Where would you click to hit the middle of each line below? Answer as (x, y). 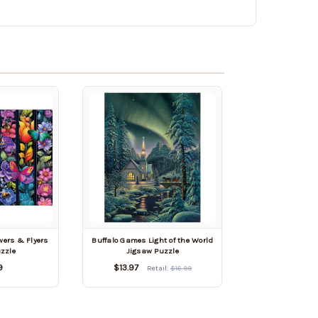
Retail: (158, 268)
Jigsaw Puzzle (152, 251)
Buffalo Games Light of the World (153, 240)
